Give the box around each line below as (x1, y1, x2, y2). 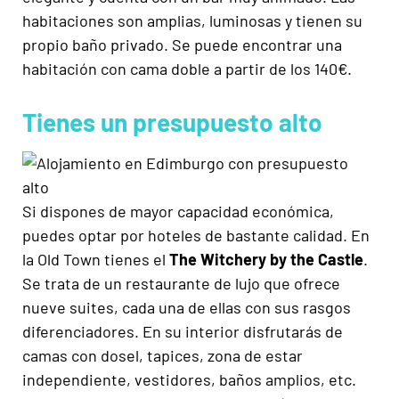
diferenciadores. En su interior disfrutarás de (22, 322, 343, 342)
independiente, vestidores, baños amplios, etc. (22, 370, 356, 390)
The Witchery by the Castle (169, 249, 363, 270)
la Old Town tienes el (22, 249, 169, 270)
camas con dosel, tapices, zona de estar (22, 346, 303, 366)
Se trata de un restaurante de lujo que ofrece (22, 273, 340, 294)
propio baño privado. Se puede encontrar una (22, 35, 342, 55)
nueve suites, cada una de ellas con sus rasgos (22, 297, 351, 318)
